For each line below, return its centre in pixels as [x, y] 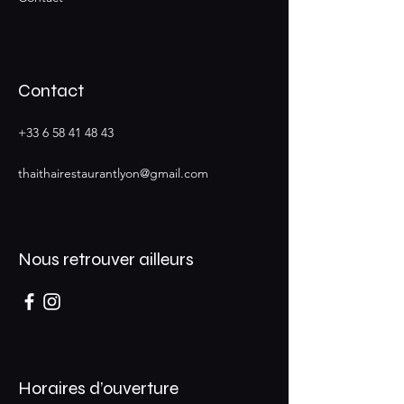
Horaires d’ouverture [98, 388]
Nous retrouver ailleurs [106, 259]
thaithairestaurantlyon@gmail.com [113, 173]
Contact [51, 90]
